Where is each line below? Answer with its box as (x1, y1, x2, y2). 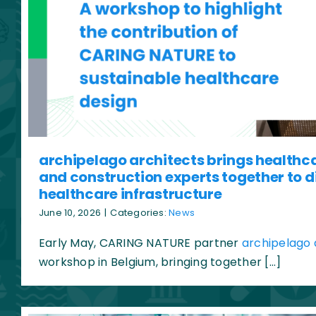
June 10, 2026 (38, 206, 102, 220)
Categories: (110, 206, 169, 220)
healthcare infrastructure (38, 184, 222, 205)
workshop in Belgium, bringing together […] (38, 254, 281, 271)
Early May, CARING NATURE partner (38, 235, 242, 252)
